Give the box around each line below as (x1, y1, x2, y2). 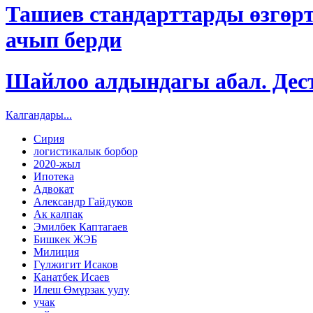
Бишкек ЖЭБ (34, 233, 97, 246)
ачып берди (6, 27, 122, 53)
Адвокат (34, 183, 74, 196)
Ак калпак (34, 208, 83, 221)
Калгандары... (6, 109, 72, 122)
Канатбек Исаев (34, 271, 110, 284)
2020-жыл (34, 158, 80, 170)
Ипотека (34, 170, 74, 183)
